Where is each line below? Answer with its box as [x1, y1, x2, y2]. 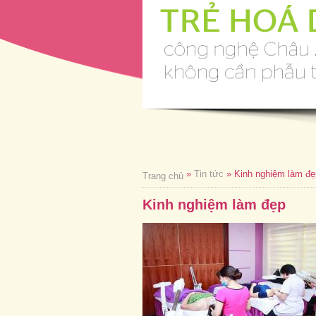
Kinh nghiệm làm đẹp [142, 197, 286, 213]
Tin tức [194, 169, 224, 179]
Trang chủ [142, 171, 183, 181]
